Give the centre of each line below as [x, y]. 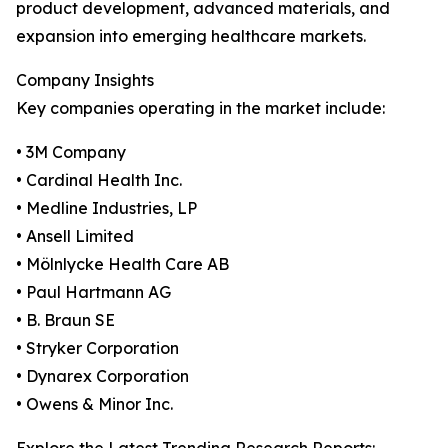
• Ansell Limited [75, 236]
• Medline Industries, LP [106, 208]
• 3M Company [71, 152]
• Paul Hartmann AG [93, 292]
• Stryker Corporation [97, 348]
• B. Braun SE [65, 320]
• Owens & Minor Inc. [94, 404]
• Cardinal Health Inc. [99, 180]
